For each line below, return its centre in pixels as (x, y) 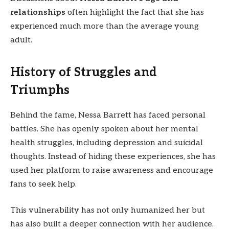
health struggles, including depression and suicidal (107, 143)
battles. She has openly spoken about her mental (104, 129)
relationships (38, 12)
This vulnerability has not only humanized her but (108, 211)
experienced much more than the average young (105, 26)
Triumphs (40, 90)
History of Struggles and (84, 72)
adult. (21, 40)
